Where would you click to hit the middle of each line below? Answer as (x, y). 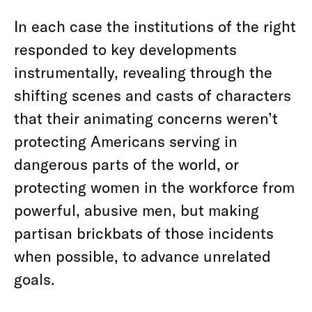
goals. (34, 279)
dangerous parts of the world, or (126, 164)
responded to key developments (125, 49)
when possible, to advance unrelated (142, 256)
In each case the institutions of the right (155, 26)
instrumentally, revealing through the (143, 72)
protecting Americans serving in (126, 141)
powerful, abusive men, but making (136, 210)
